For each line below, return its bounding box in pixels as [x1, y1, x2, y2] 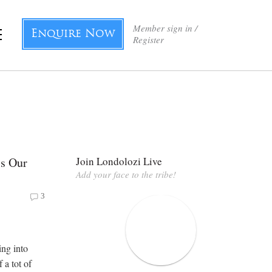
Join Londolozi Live [76, 154, 162, 168]
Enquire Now [31, 29, 115, 40]
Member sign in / [133, 22, 197, 34]
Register [133, 33, 164, 46]
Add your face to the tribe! [76, 168, 176, 180]
